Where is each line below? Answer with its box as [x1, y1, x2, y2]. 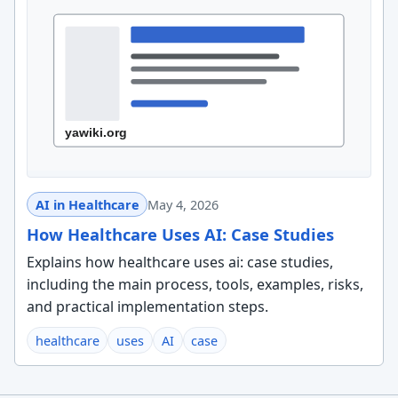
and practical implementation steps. [26, 297, 268, 316]
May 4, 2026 [147, 195, 219, 213]
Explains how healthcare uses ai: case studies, [26, 252, 333, 272]
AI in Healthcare [35, 195, 139, 213]
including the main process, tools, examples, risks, [26, 275, 363, 294]
